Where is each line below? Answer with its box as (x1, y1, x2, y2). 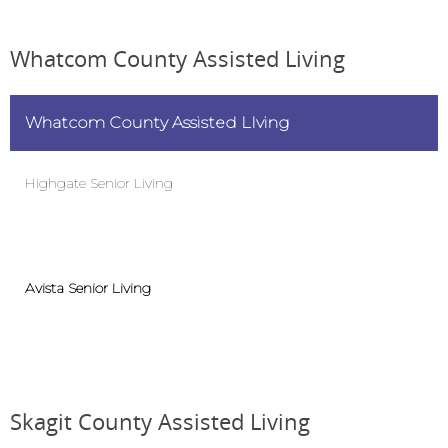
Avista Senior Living (25, 279, 151, 297)
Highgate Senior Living (25, 174, 173, 192)
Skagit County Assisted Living (10, 407, 310, 436)
